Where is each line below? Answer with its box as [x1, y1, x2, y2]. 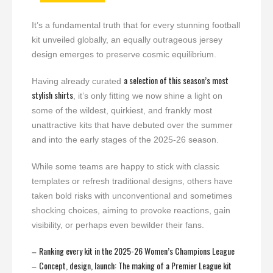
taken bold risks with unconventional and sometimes [32, 190, 232, 200]
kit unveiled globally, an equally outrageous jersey [32, 34, 222, 44]
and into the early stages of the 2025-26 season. [32, 134, 219, 144]
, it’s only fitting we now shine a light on [73, 90, 222, 101]
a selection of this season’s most [124, 73, 229, 87]
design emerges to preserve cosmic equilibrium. [32, 49, 216, 59]
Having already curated [32, 76, 124, 86]
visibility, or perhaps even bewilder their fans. [32, 219, 204, 230]
